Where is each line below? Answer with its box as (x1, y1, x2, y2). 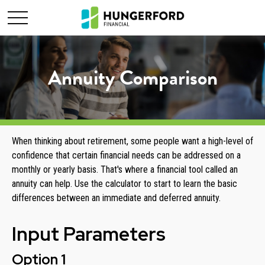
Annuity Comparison (47, 62, 218, 93)
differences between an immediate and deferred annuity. (12, 192, 221, 203)
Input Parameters (12, 221, 166, 247)
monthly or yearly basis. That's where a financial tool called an (12, 164, 238, 175)
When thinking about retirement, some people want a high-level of (12, 135, 253, 147)
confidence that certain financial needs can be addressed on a (12, 150, 241, 161)
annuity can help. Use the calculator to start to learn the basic (12, 178, 237, 189)
